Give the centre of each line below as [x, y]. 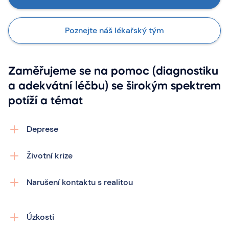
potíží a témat [45, 101]
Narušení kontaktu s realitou [80, 182]
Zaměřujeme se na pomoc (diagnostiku [113, 72]
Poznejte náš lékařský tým [114, 30]
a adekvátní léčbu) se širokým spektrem [114, 86]
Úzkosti [40, 217]
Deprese [42, 129]
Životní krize [50, 156]
